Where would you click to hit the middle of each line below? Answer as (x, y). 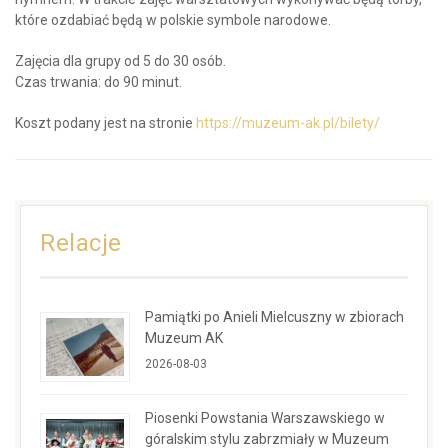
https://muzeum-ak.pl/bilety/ (288, 122)
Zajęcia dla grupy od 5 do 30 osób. (120, 60)
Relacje (81, 242)
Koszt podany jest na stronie (105, 122)
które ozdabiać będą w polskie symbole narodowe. (173, 19)
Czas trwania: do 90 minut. (98, 81)
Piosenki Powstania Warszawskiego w (265, 418)
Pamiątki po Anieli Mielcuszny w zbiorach (274, 316)
